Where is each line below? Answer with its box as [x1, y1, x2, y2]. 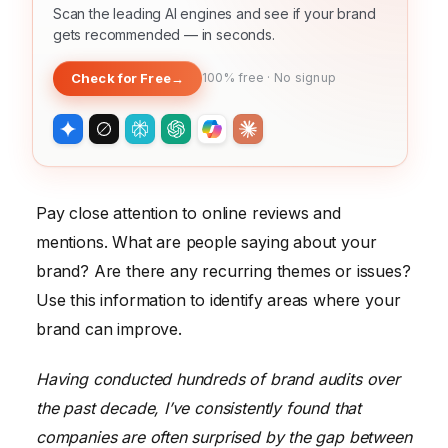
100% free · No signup [201, 70, 337, 86]
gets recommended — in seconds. [53, 25, 275, 43]
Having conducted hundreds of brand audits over [36, 368, 400, 389]
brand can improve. [36, 318, 182, 339]
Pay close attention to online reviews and [36, 202, 341, 223]
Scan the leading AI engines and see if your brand [53, 4, 376, 22]
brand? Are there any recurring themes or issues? [36, 260, 411, 281]
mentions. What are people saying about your [36, 231, 377, 252]
